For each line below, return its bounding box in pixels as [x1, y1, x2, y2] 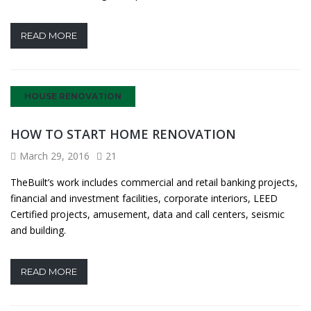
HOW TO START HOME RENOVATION [10, 125, 236, 142]
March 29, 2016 [19, 149, 90, 162]
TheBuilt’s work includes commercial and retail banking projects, [10, 175, 298, 189]
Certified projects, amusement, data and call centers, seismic [10, 207, 285, 221]
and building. [10, 223, 66, 237]
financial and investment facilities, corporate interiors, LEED [10, 191, 278, 205]
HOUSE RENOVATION [24, 90, 121, 101]
